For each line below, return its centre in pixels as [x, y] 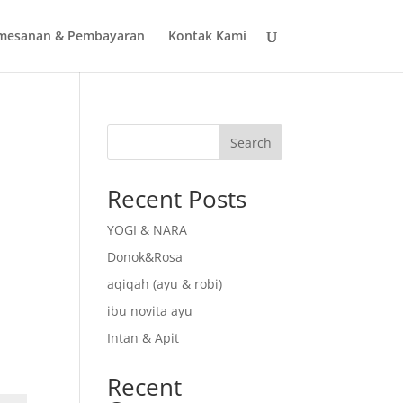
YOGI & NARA [148, 230]
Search [251, 142]
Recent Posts [177, 199]
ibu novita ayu [150, 311]
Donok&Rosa [145, 257]
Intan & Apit [143, 338]
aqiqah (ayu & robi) [165, 284]
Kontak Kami [207, 36]
